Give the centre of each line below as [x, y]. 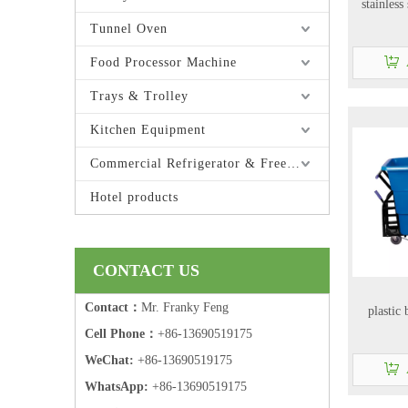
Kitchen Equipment [148, 130]
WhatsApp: [117, 387]
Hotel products [134, 197]
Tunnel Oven [129, 29]
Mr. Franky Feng [185, 307]
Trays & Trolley [139, 96]
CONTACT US [146, 270]
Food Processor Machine [163, 62]
